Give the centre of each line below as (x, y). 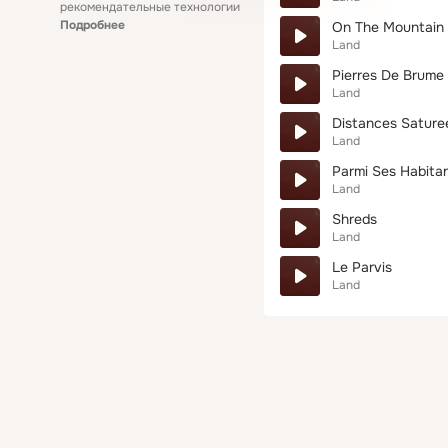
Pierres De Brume (388, 75)
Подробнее (92, 25)
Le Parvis (362, 267)
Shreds (354, 219)
